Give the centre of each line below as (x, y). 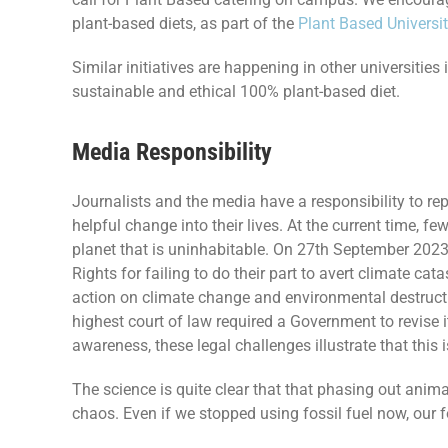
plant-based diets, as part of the (184, 24)
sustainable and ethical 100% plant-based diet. (235, 92)
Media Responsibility (171, 152)
